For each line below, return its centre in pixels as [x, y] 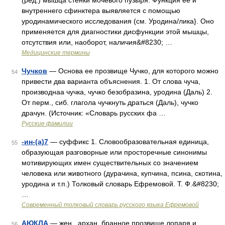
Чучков [34, 71]
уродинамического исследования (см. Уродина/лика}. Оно [118, 21]
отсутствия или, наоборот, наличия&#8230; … [97, 42]
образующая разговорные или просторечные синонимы [114, 152]
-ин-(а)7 [35, 142]
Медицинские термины [56, 53]
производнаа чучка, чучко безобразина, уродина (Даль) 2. [117, 92]
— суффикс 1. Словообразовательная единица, [129, 142]
